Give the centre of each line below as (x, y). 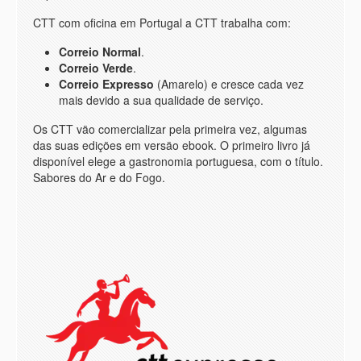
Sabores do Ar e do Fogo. (99, 177)
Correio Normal (100, 51)
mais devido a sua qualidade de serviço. (161, 100)
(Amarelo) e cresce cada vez (229, 83)
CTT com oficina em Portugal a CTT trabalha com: (162, 22)
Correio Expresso (106, 83)
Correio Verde (96, 67)
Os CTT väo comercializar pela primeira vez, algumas (170, 129)
